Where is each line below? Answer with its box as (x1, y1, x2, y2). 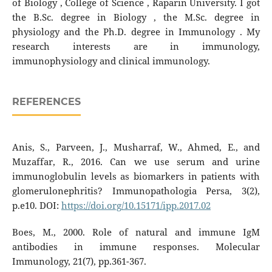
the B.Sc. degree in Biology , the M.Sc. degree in (12, 11, 260, 24)
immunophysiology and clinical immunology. (12, 55, 210, 68)
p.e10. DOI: (12, 199, 61, 212)
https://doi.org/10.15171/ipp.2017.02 (61, 199, 211, 212)
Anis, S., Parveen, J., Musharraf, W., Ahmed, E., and (12, 141, 260, 154)
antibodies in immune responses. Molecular (12, 240, 260, 254)
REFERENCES (12, 96, 81, 108)
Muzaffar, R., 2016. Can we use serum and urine (12, 155, 260, 169)
